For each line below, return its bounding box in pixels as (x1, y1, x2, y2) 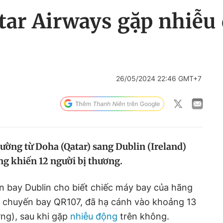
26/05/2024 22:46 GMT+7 (116, 74, 202, 83)
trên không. (117, 211, 169, 222)
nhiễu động (70, 211, 117, 222)
